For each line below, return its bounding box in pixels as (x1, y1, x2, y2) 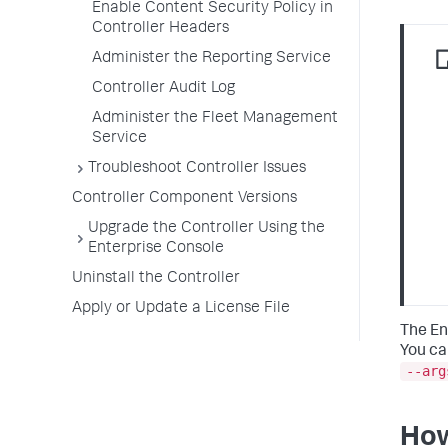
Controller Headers (92, 21, 229, 37)
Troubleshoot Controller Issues (88, 161, 306, 177)
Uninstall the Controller (72, 271, 240, 287)
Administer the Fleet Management (92, 111, 338, 127)
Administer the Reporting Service (92, 51, 331, 67)
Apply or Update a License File (72, 301, 290, 317)
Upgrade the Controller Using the (88, 221, 325, 237)
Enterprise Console (88, 241, 224, 257)
